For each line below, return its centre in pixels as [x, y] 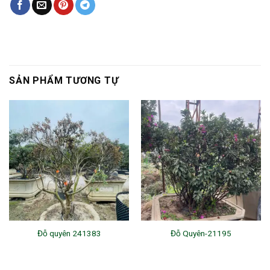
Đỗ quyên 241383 [69, 233]
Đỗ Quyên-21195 [201, 233]
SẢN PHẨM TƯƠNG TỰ [64, 81]
